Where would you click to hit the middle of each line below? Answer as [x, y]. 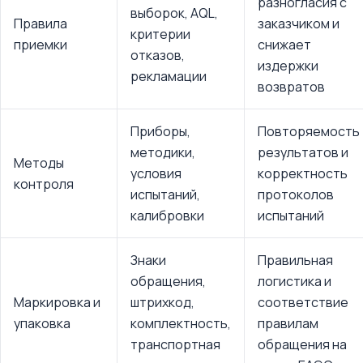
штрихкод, [162, 302]
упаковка [42, 323]
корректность [303, 173]
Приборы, [160, 131]
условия [156, 173]
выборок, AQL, [174, 13]
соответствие [303, 302]
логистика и [295, 281]
